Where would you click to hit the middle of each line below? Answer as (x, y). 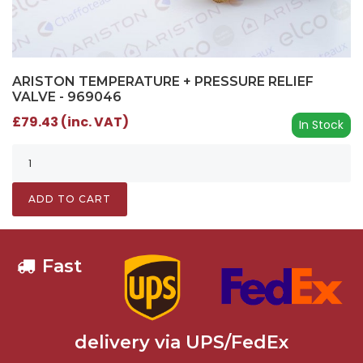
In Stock (321, 124)
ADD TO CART (70, 199)
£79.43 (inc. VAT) (70, 122)
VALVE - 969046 (67, 96)
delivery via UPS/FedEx (181, 343)
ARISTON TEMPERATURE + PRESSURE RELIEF (163, 81)
